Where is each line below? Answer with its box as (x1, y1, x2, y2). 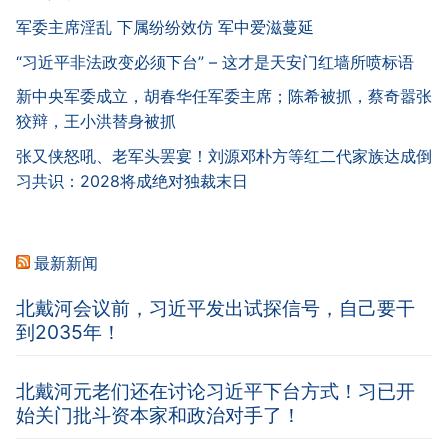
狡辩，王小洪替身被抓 (16, 111, 176, 132)
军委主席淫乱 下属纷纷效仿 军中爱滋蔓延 (16, 17, 314, 38)
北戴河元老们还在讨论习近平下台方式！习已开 (16, 378, 415, 403)
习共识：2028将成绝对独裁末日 (16, 170, 248, 191)
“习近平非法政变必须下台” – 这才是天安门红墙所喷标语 (16, 51, 414, 72)
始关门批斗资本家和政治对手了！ (16, 402, 301, 427)
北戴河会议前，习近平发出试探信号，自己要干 (16, 295, 415, 320)
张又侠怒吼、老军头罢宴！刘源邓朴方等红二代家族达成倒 (16, 145, 432, 166)
